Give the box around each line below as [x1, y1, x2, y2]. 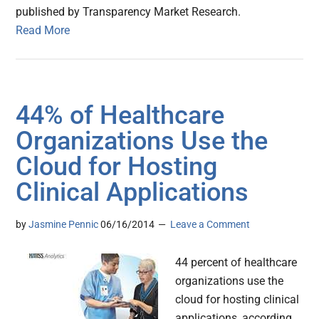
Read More [16, 23, 70, 38]
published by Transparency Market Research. [16, 5, 241, 19]
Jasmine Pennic [28, 219, 99, 231]
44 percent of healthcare [175, 256, 298, 270]
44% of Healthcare [16, 100, 225, 131]
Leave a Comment [170, 219, 251, 231]
